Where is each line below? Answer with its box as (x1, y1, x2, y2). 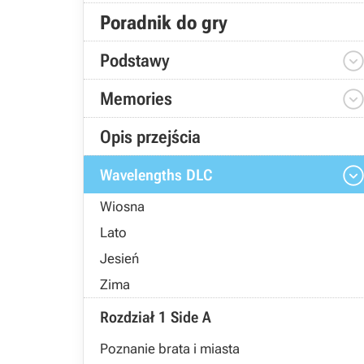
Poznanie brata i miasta (100, 340, 240, 357)
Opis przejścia (100, 127, 201, 147)
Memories (100, 89, 172, 109)
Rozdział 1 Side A (100, 308, 211, 327)
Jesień (100, 250, 139, 266)
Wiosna (100, 198, 145, 214)
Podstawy (100, 50, 169, 71)
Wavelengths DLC (100, 166, 212, 184)
